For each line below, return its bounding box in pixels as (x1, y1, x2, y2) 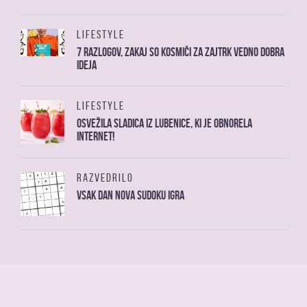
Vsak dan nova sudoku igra (77, 188, 184, 202)
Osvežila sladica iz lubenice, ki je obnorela (77, 116, 252, 130)
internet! (77, 129, 114, 143)
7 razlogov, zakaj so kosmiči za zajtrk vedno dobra (77, 45, 284, 59)
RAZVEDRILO (77, 171, 134, 184)
